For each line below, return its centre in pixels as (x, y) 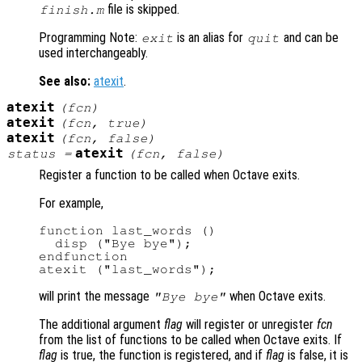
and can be (309, 38)
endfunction (83, 257)
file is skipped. (142, 10)
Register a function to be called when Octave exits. (169, 175)
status (31, 154)
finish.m (72, 10)
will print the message (96, 297)
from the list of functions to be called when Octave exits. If (190, 340)
